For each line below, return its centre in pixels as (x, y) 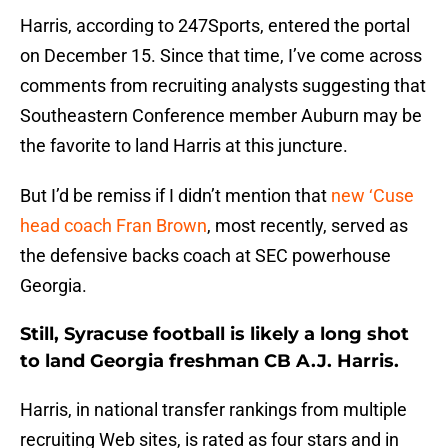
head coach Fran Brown (113, 226)
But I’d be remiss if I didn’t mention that (175, 196)
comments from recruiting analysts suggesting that (223, 86)
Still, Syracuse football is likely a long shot (214, 334)
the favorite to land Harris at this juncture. (184, 146)
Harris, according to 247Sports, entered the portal (215, 26)
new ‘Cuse (372, 196)
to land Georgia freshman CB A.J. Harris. (209, 361)
